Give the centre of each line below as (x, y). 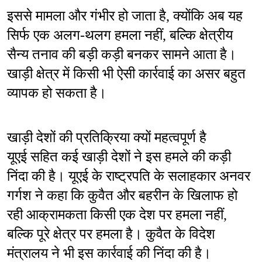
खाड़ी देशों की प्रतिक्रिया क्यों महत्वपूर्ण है (107, 138)
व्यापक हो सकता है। (57, 93)
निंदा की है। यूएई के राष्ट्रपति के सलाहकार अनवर (129, 176)
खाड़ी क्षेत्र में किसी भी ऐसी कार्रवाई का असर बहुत (126, 74)
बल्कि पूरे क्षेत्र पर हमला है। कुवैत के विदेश (111, 234)
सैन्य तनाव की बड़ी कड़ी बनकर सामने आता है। (122, 55)
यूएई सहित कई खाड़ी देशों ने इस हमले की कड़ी (119, 157)
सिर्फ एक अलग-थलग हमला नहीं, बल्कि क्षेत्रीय (120, 35)
